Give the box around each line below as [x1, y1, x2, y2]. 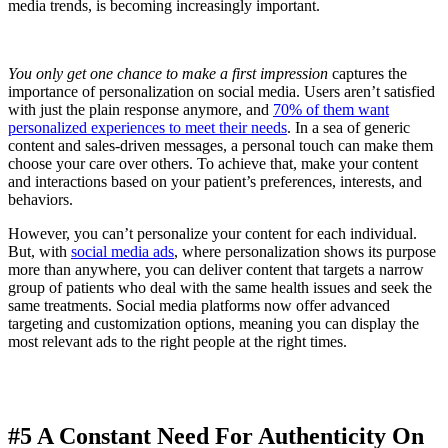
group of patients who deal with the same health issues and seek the [8, 279, 432, 297]
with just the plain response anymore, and [8, 101, 273, 119]
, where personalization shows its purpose [174, 243, 436, 261]
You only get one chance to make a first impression [8, 65, 328, 83]
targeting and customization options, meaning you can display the [8, 315, 419, 333]
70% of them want [273, 101, 389, 119]
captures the [328, 65, 407, 83]
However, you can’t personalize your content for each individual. [8, 225, 417, 243]
